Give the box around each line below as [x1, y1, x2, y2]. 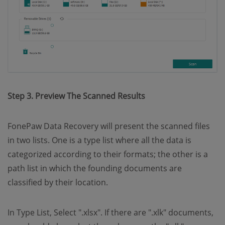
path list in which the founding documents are [8, 163, 182, 174]
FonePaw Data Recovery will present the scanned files [8, 121, 210, 132]
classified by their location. [8, 177, 108, 188]
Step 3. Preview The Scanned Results [8, 90, 145, 102]
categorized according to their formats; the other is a [8, 149, 208, 160]
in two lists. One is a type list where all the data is [8, 135, 191, 146]
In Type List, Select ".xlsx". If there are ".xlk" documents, [8, 207, 213, 218]
